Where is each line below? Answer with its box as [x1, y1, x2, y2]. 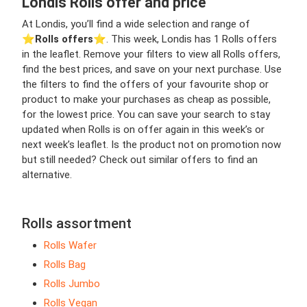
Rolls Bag [44, 258, 86, 271]
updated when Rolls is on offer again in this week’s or [22, 123, 265, 136]
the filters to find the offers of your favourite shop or [22, 78, 269, 91]
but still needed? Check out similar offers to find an [22, 153, 258, 167]
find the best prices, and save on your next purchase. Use [22, 63, 282, 76]
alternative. [22, 169, 72, 182]
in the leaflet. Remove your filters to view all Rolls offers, [22, 48, 280, 61]
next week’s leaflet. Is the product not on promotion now [22, 138, 281, 151]
